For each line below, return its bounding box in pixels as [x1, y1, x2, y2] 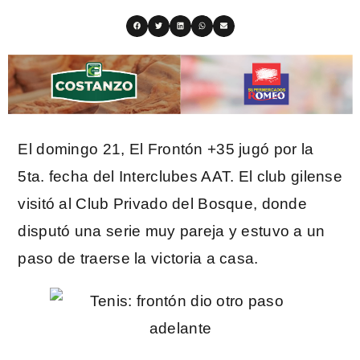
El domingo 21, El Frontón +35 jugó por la [18, 140, 314, 157]
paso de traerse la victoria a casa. [18, 249, 259, 267]
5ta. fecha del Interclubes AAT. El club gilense [18, 167, 343, 185]
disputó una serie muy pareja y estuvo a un [18, 222, 325, 239]
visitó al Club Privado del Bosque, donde [18, 194, 307, 212]
